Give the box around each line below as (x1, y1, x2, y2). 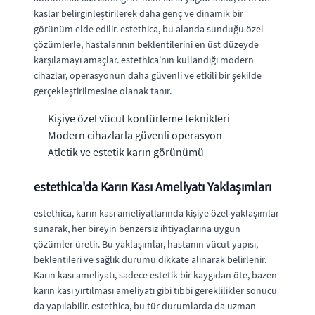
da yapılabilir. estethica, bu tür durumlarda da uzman (34, 299, 256, 312)
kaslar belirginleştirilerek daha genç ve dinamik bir (34, 6, 243, 20)
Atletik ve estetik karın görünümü (48, 144, 204, 159)
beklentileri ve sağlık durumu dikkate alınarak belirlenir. (34, 252, 266, 266)
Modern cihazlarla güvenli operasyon (48, 127, 222, 142)
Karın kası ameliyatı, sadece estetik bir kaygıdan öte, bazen (34, 268, 277, 281)
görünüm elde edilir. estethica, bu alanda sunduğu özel (34, 22, 264, 35)
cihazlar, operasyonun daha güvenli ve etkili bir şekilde (34, 68, 262, 82)
